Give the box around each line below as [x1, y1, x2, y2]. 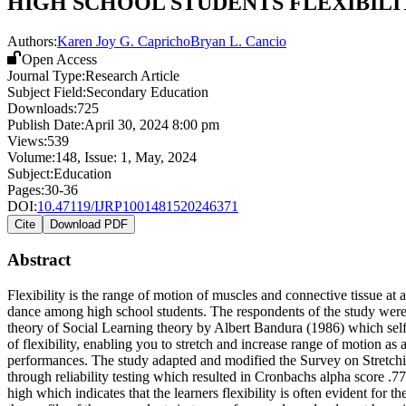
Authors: [7, 33, 57, 49]
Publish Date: [7, 116, 84, 132]
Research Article [85, 67, 179, 83]
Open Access [22, 51, 97, 67]
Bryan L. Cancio [190, 33, 286, 49]
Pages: [7, 181, 44, 198]
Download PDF [50, 217, 128, 231]
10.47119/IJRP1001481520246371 [37, 198, 238, 214]
